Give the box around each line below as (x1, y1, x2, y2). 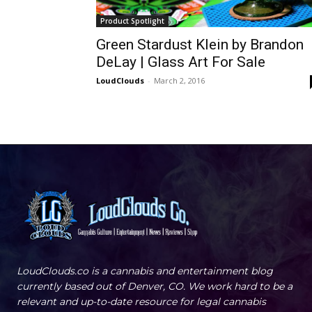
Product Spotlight (100, 16, 164, 26)
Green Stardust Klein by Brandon (96, 36, 304, 54)
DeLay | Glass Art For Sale (96, 54, 265, 71)
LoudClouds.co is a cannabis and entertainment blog (17, 265, 273, 278)
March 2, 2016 (154, 75, 205, 86)
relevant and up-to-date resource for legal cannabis (17, 295, 266, 309)
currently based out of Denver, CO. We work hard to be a (17, 280, 292, 293)
